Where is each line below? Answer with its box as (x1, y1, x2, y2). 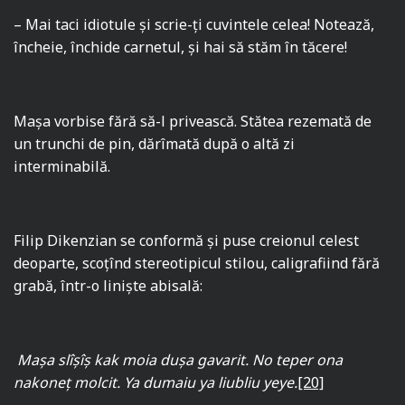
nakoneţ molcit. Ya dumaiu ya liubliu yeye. (14, 372, 298, 393)
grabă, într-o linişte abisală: (14, 276, 203, 297)
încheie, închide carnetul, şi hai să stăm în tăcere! (14, 37, 348, 58)
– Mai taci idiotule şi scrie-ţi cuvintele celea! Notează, (14, 14, 375, 35)
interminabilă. (14, 156, 110, 177)
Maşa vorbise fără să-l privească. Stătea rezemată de (14, 111, 372, 132)
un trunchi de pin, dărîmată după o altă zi (14, 134, 296, 155)
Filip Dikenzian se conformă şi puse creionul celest (14, 231, 360, 251)
